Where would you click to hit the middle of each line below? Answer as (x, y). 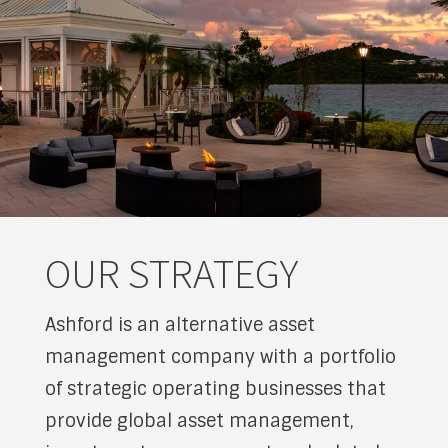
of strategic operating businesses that (215, 388)
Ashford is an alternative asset (180, 324)
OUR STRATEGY (171, 272)
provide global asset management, (199, 420)
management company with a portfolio (220, 356)
